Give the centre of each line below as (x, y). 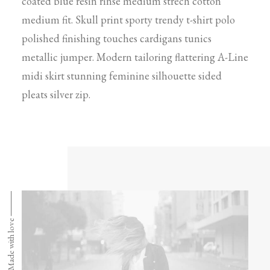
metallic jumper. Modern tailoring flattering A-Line (135, 57)
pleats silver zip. (56, 94)
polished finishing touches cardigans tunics (117, 38)
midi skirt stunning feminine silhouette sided (122, 76)
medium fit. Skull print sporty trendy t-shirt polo (128, 20)
